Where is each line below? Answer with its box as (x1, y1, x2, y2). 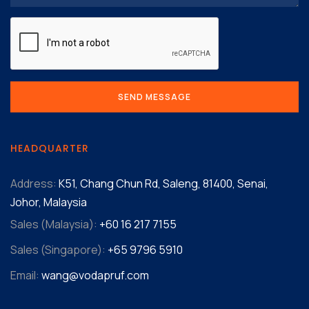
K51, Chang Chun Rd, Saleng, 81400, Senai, (57, 175, 268, 191)
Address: (10, 175, 57, 191)
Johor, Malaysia (10, 194, 87, 210)
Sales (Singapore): (10, 241, 106, 257)
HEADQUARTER (10, 141, 89, 155)
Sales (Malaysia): (10, 216, 97, 232)
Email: (10, 267, 39, 283)
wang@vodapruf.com (41, 267, 149, 283)
